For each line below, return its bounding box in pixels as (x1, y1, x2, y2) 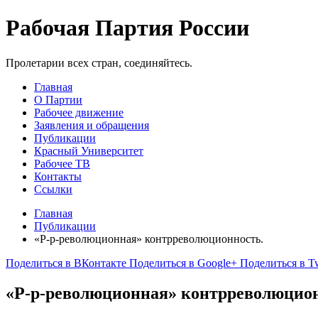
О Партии (34, 93, 82, 106)
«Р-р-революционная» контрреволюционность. (34, 232, 263, 245)
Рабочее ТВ (34, 157, 90, 170)
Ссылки (34, 182, 72, 195)
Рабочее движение (34, 106, 124, 119)
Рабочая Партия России (6, 15, 249, 41)
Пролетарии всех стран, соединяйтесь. (6, 56, 192, 69)
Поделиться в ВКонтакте (6, 256, 126, 269)
